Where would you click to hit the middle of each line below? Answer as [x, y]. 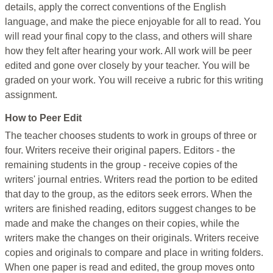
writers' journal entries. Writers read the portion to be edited [131, 180]
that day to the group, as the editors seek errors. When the [129, 194]
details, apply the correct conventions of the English [115, 7]
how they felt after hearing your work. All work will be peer [128, 51]
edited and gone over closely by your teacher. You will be [127, 66]
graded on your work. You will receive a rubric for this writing [134, 80]
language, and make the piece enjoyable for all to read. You [133, 22]
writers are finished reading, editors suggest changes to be [130, 209]
